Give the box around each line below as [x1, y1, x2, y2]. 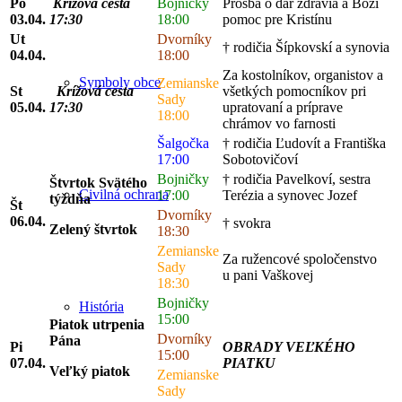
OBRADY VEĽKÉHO [223, 338, 355, 354]
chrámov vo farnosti [223, 115, 336, 131]
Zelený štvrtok [49, 221, 144, 237]
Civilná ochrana [79, 187, 169, 202]
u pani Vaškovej [223, 267, 313, 283]
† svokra [223, 214, 271, 231]
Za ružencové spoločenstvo [223, 250, 377, 267]
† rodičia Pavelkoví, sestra [223, 170, 371, 187]
